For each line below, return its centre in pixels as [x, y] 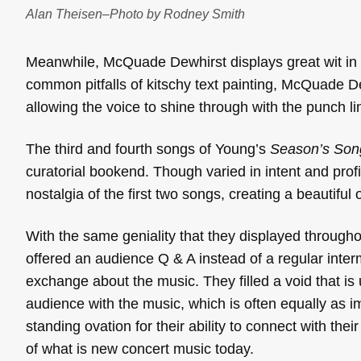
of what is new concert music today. [140, 349]
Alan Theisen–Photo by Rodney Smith [135, 14]
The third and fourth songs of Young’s [148, 149]
